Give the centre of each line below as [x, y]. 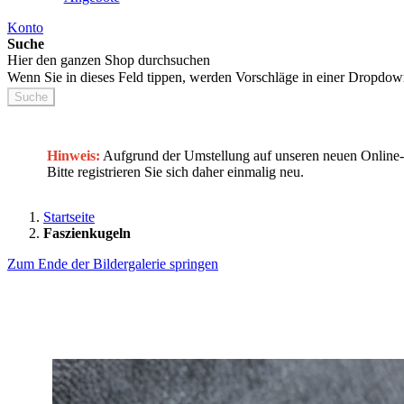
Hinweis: [73, 156]
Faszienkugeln [87, 233]
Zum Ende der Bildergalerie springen [113, 264]
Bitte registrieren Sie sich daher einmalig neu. [175, 172]
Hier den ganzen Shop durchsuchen [109, 60]
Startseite [69, 217]
